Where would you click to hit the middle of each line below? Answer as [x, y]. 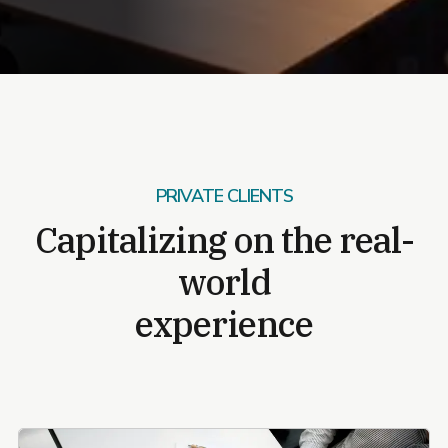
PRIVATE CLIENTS [224, 195]
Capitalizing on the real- [224, 239]
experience [224, 323]
